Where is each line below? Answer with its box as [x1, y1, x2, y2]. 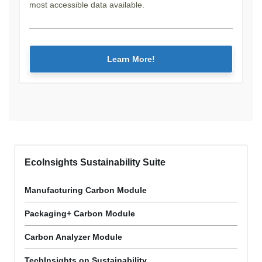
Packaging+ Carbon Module [25, 209, 135, 219]
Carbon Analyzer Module [25, 232, 122, 242]
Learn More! [107, 54, 155, 64]
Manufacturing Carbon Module [25, 185, 147, 195]
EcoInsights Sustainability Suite [25, 157, 166, 168]
